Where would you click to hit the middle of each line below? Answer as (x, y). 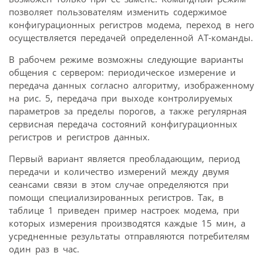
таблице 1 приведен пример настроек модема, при (124, 210)
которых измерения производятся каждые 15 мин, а (127, 223)
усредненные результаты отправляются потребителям (129, 236)
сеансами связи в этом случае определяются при (119, 185)
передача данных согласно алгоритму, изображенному (131, 85)
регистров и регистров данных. (79, 137)
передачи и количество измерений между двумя (119, 172)
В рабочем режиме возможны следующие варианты (126, 60)
